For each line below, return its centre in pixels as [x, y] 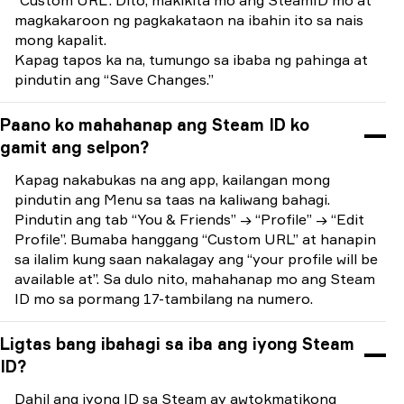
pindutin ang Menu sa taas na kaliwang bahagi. [172, 199]
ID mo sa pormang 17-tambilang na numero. [164, 298]
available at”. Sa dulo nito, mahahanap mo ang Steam [195, 279]
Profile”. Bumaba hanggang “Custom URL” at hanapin [195, 239]
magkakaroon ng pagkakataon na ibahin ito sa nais [189, 20]
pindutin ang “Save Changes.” [114, 79]
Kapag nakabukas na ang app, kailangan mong [172, 179]
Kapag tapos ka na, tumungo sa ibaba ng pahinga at [191, 60]
